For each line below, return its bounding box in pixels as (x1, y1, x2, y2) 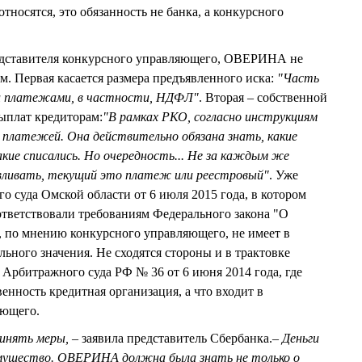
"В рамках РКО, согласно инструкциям (103, 110, 318, 124)
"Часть (277, 71, 319, 86)
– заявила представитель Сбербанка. (69, 331, 272, 346)
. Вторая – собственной (199, 90, 327, 105)
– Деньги (272, 331, 319, 346)
